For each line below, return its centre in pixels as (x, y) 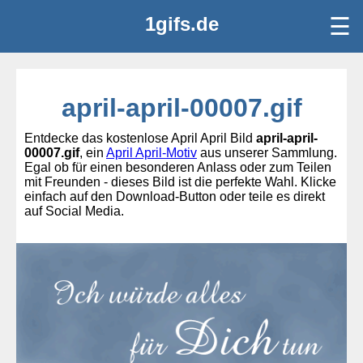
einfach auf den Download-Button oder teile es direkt (175, 196)
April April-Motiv (152, 153)
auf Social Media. (74, 211)
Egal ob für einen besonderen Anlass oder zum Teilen (178, 167)
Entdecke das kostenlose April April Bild (140, 138)
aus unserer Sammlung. (267, 153)
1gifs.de (181, 24)
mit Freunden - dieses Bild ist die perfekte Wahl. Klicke (180, 182)
